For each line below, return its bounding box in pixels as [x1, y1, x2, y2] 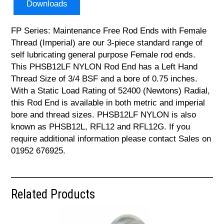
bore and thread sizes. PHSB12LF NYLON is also [11, 109, 196, 119]
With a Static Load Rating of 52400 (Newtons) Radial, [11, 85, 210, 95]
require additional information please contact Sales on [11, 133, 211, 143]
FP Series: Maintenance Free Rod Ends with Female [11, 25, 207, 35]
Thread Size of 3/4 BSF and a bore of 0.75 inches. [11, 73, 198, 83]
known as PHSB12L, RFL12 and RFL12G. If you [11, 121, 190, 131]
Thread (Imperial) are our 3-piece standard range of [11, 37, 203, 47]
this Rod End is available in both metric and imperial [11, 97, 205, 107]
